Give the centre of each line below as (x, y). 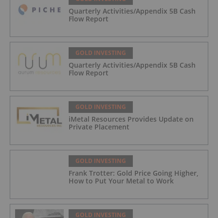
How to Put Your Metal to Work (121, 181)
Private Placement (99, 127)
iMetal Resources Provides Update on (131, 119)
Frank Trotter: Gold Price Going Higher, (134, 173)
